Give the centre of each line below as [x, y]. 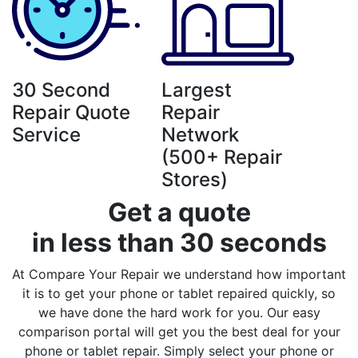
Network [200, 135]
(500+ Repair [221, 157]
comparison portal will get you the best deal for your [179, 332]
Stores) [194, 179]
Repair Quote [71, 112]
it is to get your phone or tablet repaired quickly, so [179, 293]
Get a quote [179, 212]
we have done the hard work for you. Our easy [179, 312]
